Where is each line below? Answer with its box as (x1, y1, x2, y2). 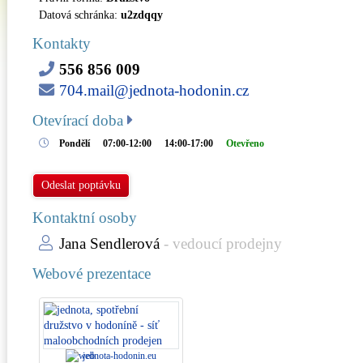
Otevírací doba (32, 112, 127, 129)
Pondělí (59, 138, 90, 149)
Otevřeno (226, 138, 264, 149)
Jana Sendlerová (59, 234, 160, 252)
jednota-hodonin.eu (83, 349, 157, 361)
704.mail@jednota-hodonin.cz (59, 82, 249, 99)
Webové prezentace (32, 264, 151, 282)
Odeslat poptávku (41, 178, 121, 191)
